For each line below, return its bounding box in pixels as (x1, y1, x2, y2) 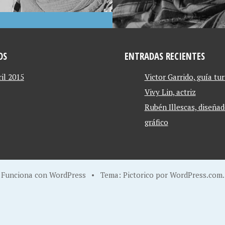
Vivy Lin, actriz (144, 87, 196, 97)
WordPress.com (169, 170, 222, 180)
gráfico (144, 117, 168, 127)
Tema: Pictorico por (100, 170, 170, 180)
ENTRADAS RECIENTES (124, 50, 205, 62)
